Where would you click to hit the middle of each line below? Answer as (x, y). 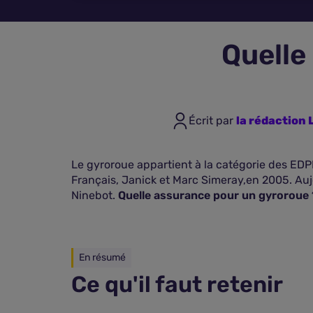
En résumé (102, 257)
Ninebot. (95, 195)
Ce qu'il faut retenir (177, 284)
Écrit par (212, 121)
